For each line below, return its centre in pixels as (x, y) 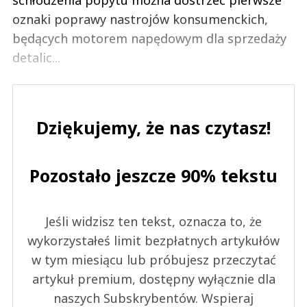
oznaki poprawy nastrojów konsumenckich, (140, 19)
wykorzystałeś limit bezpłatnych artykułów (153, 240)
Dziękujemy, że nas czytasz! (153, 127)
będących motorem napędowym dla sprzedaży (149, 38)
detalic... (36, 57)
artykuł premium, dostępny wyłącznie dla (153, 279)
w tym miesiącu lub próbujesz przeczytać (153, 259)
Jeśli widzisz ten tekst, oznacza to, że (153, 221)
